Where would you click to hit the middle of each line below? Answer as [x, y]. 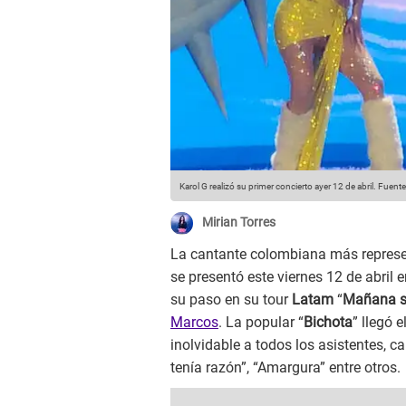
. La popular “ [261, 323]
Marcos [194, 323]
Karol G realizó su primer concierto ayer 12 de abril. [278, 187]
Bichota [328, 323]
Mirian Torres [239, 222]
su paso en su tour [231, 300]
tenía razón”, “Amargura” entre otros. [285, 368]
